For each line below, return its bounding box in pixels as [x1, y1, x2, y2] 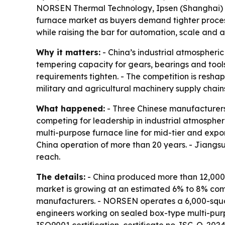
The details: [36, 172, 85, 182]
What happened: [36, 103, 105, 114]
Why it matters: [36, 47, 100, 57]
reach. [36, 152, 60, 162]
